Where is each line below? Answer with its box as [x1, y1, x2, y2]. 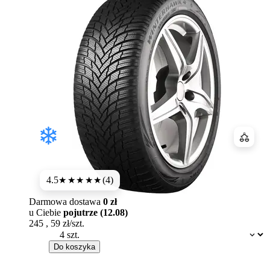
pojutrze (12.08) [63, 207, 128, 218]
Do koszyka [54, 242, 95, 252]
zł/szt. [63, 218, 84, 229]
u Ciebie [29, 207, 63, 218]
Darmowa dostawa [29, 196, 103, 207]
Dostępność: [42, 226, 89, 237]
